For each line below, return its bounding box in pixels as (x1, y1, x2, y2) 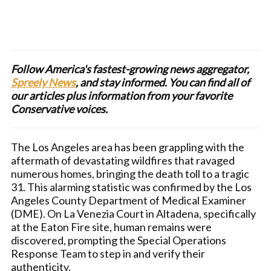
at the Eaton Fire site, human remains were (11, 220, 212, 233)
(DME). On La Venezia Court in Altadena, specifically (11, 207, 256, 220)
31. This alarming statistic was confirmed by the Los (11, 180, 252, 194)
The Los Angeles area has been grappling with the (11, 140, 244, 154)
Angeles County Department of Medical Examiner (11, 194, 246, 207)
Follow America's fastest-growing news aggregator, (11, 62, 249, 76)
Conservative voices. (11, 102, 109, 116)
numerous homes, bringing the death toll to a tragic (11, 167, 249, 180)
